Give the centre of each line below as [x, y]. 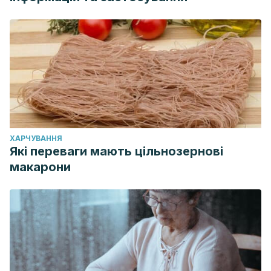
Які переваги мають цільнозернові [116, 151]
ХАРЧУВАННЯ [36, 138]
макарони [40, 167]
